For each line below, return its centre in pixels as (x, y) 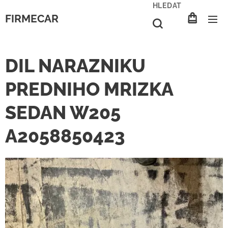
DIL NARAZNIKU (75, 66)
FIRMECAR (32, 19)
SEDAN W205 (63, 112)
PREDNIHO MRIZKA (89, 89)
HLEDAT (167, 6)
